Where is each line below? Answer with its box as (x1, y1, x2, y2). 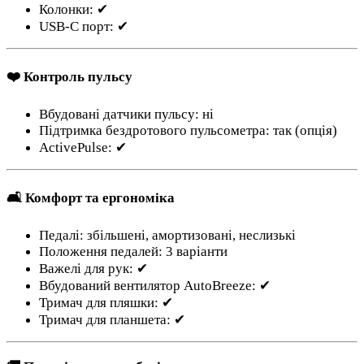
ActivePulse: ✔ (39, 140, 127, 156)
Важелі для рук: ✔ (39, 261, 148, 277)
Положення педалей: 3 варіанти (39, 244, 227, 260)
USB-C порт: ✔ (39, 19, 128, 35)
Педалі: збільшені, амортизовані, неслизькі (39, 227, 296, 244)
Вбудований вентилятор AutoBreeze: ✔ (39, 278, 271, 294)
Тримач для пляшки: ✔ (39, 295, 173, 311)
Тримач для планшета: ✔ (39, 312, 185, 328)
